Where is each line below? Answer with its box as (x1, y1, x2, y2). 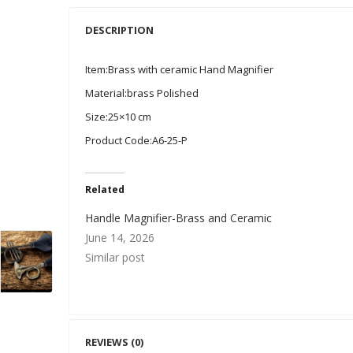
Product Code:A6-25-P (85, 132, 188, 147)
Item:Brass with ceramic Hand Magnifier (85, 61, 273, 76)
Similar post (85, 249, 145, 265)
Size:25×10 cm (85, 109, 151, 124)
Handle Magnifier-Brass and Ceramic (85, 210, 272, 225)
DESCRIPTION (85, 22, 154, 37)
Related (85, 182, 124, 196)
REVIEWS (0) (85, 334, 143, 349)
